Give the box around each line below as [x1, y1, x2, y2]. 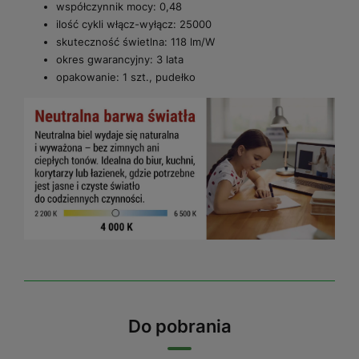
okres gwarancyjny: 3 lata [56, 53, 184, 67]
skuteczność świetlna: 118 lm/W [56, 35, 215, 49]
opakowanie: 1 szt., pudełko [56, 71, 196, 84]
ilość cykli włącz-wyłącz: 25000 [56, 18, 212, 31]
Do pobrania [127, 316, 232, 337]
